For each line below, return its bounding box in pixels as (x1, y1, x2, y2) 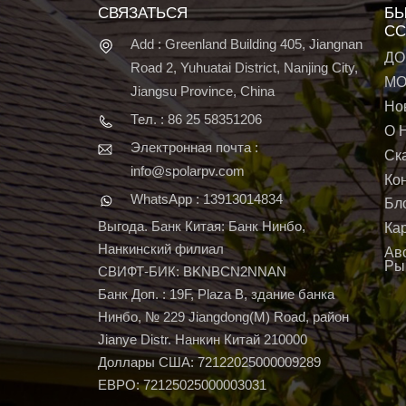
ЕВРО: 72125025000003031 (97, 377, 266, 393)
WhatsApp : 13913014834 (130, 190, 283, 207)
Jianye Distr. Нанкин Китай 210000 (97, 332, 307, 348)
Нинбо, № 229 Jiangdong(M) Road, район (97, 309, 349, 325)
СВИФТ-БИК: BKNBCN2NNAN (97, 264, 286, 280)
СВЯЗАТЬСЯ (97, 3, 188, 22)
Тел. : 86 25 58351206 (130, 111, 262, 128)
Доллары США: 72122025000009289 (97, 354, 321, 371)
